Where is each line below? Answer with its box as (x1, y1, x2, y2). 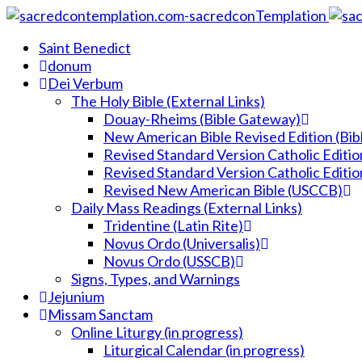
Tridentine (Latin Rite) (103, 217, 243, 234)
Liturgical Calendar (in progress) (103, 341, 305, 359)
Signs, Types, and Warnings (71, 270, 240, 288)
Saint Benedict (39, 39, 131, 57)
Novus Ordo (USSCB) (103, 252, 235, 270)
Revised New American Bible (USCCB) (103, 181, 343, 199)
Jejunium (48, 288, 104, 305)
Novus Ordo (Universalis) (103, 234, 260, 252)
